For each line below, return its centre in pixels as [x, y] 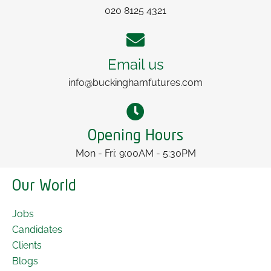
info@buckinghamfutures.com [135, 83]
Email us [135, 65]
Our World [44, 187]
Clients [27, 246]
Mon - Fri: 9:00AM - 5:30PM [135, 154]
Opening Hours [135, 137]
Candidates [37, 230]
